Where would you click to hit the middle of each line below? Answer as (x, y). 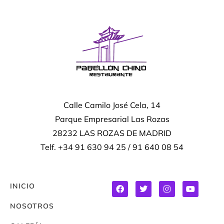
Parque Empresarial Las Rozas (112, 119)
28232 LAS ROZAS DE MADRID (112, 133)
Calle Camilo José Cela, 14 (112, 105)
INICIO (22, 186)
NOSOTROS (32, 206)
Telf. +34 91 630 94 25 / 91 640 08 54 (112, 147)
